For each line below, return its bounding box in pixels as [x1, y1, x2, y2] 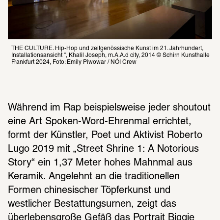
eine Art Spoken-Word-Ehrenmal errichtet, [8, 117, 192, 126]
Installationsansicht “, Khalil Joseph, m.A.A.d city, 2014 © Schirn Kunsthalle [11, 52, 210, 58]
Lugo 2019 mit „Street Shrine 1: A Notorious [8, 144, 199, 154]
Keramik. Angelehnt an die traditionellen [8, 172, 180, 181]
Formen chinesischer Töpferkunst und [8, 186, 170, 195]
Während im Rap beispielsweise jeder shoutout [8, 103, 211, 112]
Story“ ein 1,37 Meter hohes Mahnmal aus [8, 158, 192, 167]
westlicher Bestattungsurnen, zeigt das [8, 199, 176, 209]
